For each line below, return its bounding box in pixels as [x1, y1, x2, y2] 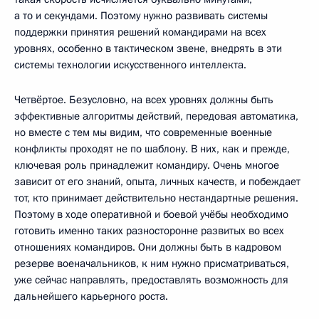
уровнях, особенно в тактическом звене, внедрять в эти [14, 41, 282, 56]
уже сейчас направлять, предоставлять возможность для [14, 273, 288, 288]
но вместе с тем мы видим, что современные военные [14, 125, 272, 140]
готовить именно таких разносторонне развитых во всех [14, 224, 284, 239]
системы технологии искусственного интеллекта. [14, 58, 246, 73]
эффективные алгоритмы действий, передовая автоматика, [14, 109, 298, 124]
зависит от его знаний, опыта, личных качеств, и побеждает [14, 174, 300, 189]
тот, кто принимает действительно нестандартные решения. [14, 191, 298, 206]
